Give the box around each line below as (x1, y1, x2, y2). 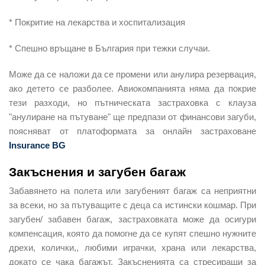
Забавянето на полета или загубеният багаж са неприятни (9, 185, 256, 196)
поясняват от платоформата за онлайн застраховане (9, 125, 256, 136)
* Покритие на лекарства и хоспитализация (9, 17, 185, 27)
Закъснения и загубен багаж (9, 164, 186, 179)
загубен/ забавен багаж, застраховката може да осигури (9, 214, 256, 224)
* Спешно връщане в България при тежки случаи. (9, 43, 210, 53)
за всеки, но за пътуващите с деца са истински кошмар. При (9, 199, 256, 210)
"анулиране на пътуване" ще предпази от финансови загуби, (9, 111, 256, 122)
